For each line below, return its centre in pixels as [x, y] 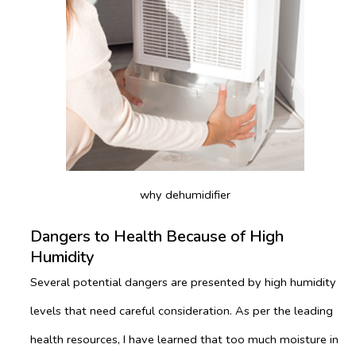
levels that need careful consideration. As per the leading [182, 310]
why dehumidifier [185, 194]
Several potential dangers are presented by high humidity [183, 282]
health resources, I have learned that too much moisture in [184, 339]
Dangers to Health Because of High [157, 236]
